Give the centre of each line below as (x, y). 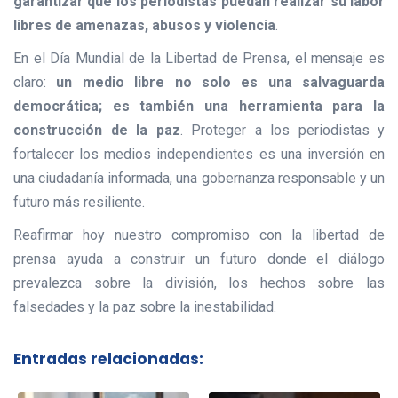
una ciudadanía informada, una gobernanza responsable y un (199, 179)
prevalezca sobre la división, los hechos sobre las (199, 283)
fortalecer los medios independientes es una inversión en (199, 155)
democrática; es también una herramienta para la (199, 107)
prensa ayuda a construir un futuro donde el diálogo (199, 259)
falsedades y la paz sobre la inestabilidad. (145, 307)
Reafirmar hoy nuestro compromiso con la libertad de (199, 235)
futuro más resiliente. (79, 203)
